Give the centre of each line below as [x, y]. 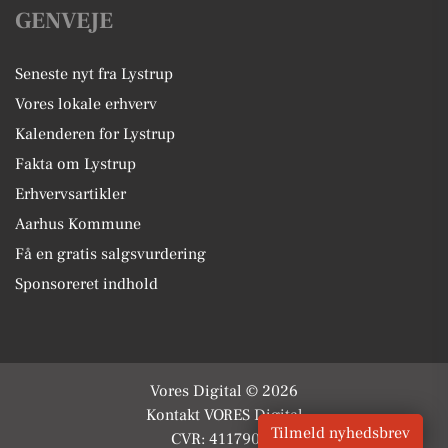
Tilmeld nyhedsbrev [340, 433]
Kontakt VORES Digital [224, 414]
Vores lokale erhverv [86, 103]
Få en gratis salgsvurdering [110, 253]
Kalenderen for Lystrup [95, 133]
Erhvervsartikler [70, 193]
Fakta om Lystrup [75, 163]
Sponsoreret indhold [86, 283]
